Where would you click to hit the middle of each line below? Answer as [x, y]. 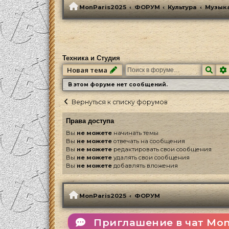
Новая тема [87, 70]
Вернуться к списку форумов [119, 102]
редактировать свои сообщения [162, 149]
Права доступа [90, 121]
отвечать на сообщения [148, 141]
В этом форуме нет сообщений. [118, 85]
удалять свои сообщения [151, 157]
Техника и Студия [91, 59]
